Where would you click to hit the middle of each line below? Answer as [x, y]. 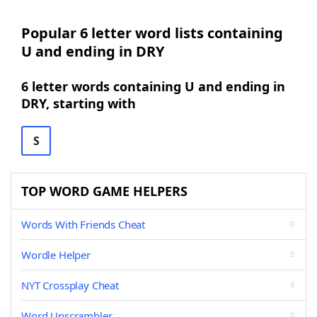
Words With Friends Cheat [83, 224]
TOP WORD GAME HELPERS [104, 191]
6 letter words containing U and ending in [153, 86]
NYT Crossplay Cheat [70, 285]
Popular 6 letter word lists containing [152, 33]
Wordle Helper [56, 255]
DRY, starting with [79, 103]
